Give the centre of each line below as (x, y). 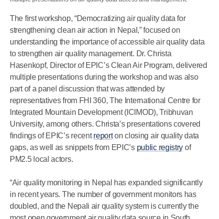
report (103, 136)
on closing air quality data (156, 136)
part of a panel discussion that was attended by (87, 89)
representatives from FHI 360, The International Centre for (105, 100)
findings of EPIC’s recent (52, 136)
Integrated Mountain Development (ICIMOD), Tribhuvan (101, 112)
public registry (160, 147)
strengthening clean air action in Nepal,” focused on (95, 30)
